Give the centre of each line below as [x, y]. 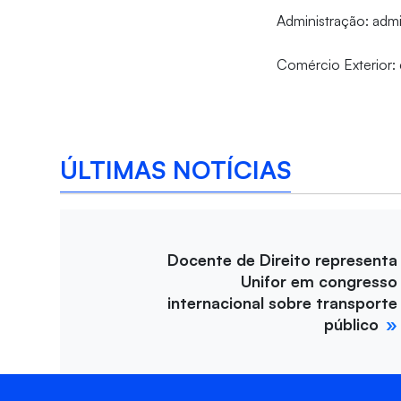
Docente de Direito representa [282, 260]
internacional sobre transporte [282, 303]
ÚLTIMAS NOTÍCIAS [176, 169]
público [351, 324]
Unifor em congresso [319, 282]
